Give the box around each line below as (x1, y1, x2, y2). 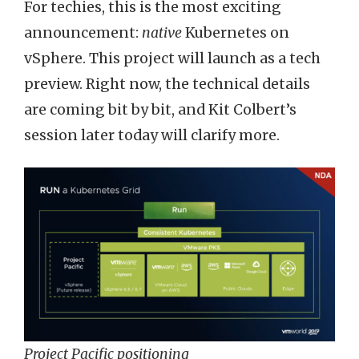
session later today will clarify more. (24, 127, 280, 145)
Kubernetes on (182, 24, 289, 42)
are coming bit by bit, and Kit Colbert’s (24, 101, 296, 119)
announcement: (24, 24, 142, 42)
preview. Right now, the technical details (24, 75, 310, 94)
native (142, 24, 182, 42)
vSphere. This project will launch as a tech (24, 50, 321, 68)
